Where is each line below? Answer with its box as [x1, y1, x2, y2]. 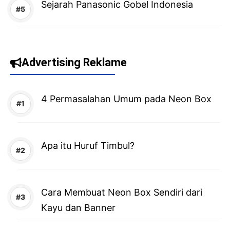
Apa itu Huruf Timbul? [41, 140, 135, 151]
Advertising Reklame [22, 56, 127, 69]
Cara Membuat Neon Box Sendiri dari [41, 187, 202, 198]
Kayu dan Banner [41, 202, 116, 214]
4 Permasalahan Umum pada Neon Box [41, 93, 212, 105]
